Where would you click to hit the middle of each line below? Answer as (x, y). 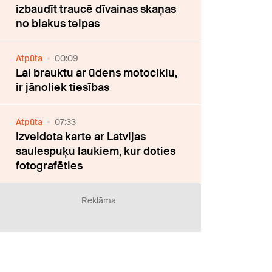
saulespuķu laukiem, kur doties (96, 151)
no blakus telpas (58, 24)
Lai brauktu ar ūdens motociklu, (97, 73)
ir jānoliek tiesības (63, 88)
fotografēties (49, 166)
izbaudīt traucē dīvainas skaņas (96, 9)
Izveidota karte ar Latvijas (81, 137)
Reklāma (99, 201)
